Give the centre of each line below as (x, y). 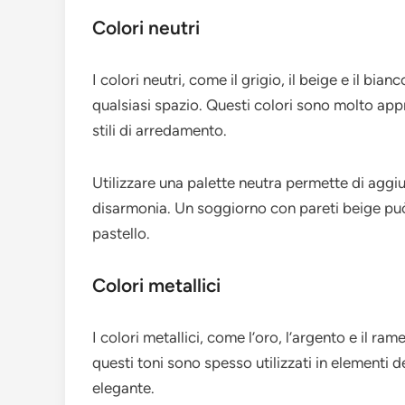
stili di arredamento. (160, 131)
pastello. (121, 234)
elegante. (123, 388)
